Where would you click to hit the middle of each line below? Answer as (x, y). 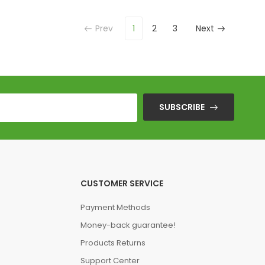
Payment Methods (115, 207)
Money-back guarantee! (128, 225)
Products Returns (113, 243)
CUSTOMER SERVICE (122, 183)
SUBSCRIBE (182, 107)
